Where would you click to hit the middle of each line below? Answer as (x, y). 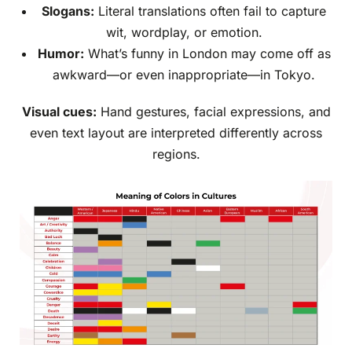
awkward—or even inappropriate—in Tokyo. (184, 75)
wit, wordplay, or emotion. (184, 33)
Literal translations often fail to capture (210, 11)
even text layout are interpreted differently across (176, 133)
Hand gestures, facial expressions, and (213, 112)
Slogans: (68, 11)
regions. (176, 154)
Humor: (60, 54)
